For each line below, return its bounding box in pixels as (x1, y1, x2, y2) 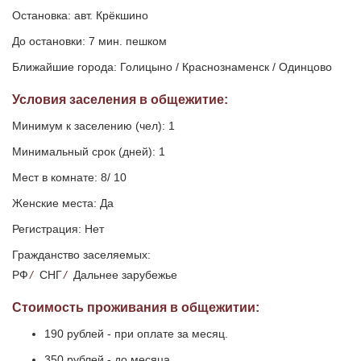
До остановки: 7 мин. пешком (12, 35, 167, 48)
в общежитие (136, 93, 224, 107)
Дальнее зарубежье (70, 268, 177, 282)
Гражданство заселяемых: (12, 248, 151, 262)
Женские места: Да (12, 197, 114, 210)
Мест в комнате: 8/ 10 (12, 171, 127, 185)
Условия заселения (12, 93, 136, 107)
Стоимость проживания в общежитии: (12, 301, 259, 315)
